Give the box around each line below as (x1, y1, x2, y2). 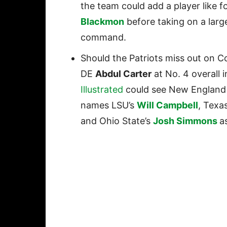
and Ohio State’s (81, 116, 153, 127)
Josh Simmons (153, 116, 217, 127)
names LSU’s (81, 100, 137, 111)
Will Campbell (137, 100, 198, 111)
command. (81, 32, 129, 43)
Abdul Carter (95, 68, 152, 80)
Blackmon (81, 16, 124, 27)
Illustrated (81, 84, 123, 95)
